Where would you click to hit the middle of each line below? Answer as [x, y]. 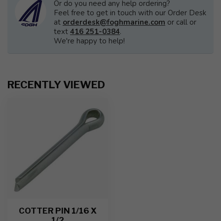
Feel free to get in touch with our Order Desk [130, 13]
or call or [181, 22]
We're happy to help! [89, 41]
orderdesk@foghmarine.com [114, 22]
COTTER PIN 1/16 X [58, 211]
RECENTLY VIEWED [56, 85]
